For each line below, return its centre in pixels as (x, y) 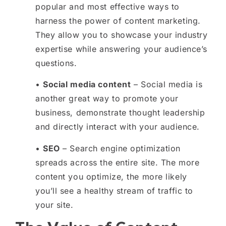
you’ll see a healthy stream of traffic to (114, 190)
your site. (54, 205)
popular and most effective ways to (108, 6)
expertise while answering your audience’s (121, 49)
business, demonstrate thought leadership (120, 113)
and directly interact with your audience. (118, 127)
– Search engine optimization (120, 148)
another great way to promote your (107, 99)
